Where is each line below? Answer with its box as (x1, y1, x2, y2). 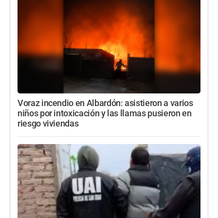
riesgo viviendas (18, 118, 79, 128)
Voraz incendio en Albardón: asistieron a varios (18, 98, 193, 108)
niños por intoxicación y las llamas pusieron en (18, 108, 192, 118)
